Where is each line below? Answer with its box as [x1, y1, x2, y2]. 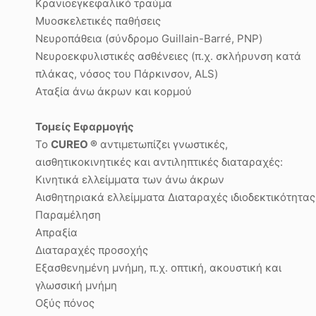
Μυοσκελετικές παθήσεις [35, 14, 161, 28]
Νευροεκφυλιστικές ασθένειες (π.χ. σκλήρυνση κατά [35, 49, 301, 63]
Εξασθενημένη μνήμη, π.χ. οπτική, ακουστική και [35, 261, 281, 274]
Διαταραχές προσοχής [35, 243, 148, 257]
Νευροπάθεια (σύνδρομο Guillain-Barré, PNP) [35, 32, 262, 45]
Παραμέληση [35, 208, 101, 221]
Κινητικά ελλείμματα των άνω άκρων [35, 173, 224, 186]
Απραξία [35, 226, 78, 239]
